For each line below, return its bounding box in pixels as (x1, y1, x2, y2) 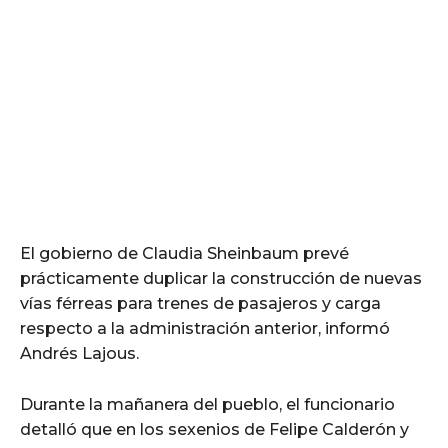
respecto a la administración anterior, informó (20, 318, 390, 338)
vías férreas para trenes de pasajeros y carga (20, 293, 381, 313)
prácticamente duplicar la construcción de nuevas (20, 268, 422, 288)
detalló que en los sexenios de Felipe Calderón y (20, 419, 409, 439)
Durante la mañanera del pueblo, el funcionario (20, 394, 395, 414)
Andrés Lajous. (20, 343, 139, 363)
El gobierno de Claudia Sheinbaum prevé (20, 243, 349, 263)
